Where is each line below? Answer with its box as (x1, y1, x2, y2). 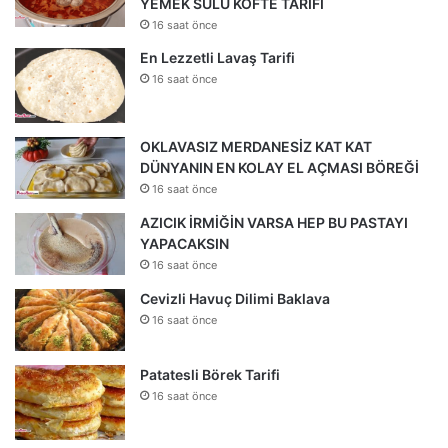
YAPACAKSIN (140, 235, 229, 253)
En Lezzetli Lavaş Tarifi (140, 49, 295, 67)
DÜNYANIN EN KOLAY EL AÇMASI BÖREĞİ (140, 159, 419, 177)
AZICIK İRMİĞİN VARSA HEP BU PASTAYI (140, 214, 408, 232)
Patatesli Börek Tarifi (140, 365, 280, 383)
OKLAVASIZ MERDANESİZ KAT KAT (140, 138, 372, 156)
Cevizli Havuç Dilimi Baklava (140, 289, 330, 307)
